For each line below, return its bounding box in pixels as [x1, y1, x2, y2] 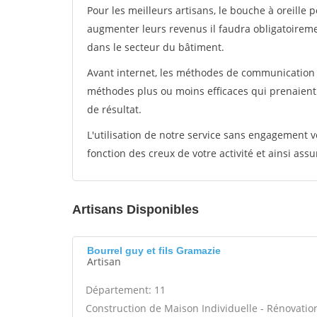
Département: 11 [86, 283, 166, 296]
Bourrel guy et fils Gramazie [87, 245, 221, 256]
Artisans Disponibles [72, 202, 199, 217]
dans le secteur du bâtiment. [87, 40, 224, 54]
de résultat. [87, 103, 142, 116]
